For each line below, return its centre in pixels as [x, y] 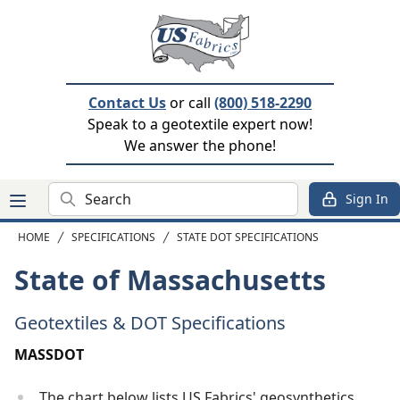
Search [71, 192]
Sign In [367, 199]
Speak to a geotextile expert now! [200, 124]
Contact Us [127, 103]
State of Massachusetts [170, 280]
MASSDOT [49, 354]
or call [190, 103]
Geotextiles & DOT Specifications [150, 323]
